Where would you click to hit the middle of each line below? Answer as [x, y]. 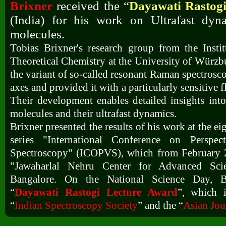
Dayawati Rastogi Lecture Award [96, 192]
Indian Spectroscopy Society [76, 206]
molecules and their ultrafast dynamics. [93, 114]
